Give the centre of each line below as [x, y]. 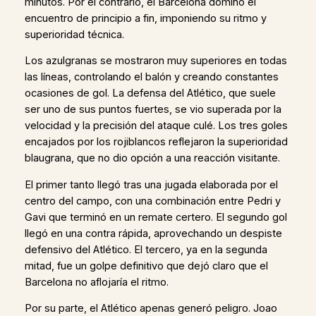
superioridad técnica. [74, 34]
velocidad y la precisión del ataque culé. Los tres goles [156, 126]
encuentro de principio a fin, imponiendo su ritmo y [145, 18]
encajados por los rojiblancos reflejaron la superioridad [156, 142]
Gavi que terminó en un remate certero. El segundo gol [156, 217]
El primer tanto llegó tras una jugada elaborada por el [151, 184]
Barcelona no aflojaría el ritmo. [96, 282]
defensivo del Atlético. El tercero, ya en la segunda [146, 249]
